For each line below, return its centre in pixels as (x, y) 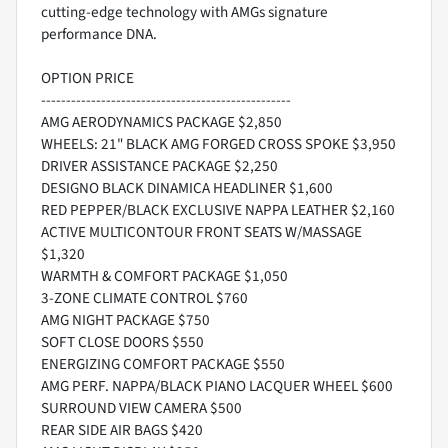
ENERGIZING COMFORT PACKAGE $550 (163, 364)
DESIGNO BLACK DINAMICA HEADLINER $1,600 (187, 188)
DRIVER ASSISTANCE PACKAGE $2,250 (159, 166)
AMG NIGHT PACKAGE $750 (125, 320)
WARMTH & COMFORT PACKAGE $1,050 (164, 276)
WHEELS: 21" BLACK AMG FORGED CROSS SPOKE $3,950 (218, 144)
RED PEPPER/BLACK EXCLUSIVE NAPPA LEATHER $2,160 (218, 210)
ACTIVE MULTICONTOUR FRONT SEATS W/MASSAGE (201, 232)
